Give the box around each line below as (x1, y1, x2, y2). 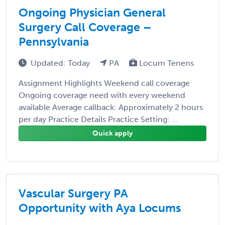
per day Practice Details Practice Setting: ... (19, 114, 178, 124)
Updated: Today (31, 58, 92, 68)
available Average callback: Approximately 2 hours (19, 102, 203, 112)
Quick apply (92, 129, 133, 138)
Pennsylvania (19, 34, 89, 49)
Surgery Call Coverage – (19, 20, 151, 34)
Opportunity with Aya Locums (19, 200, 181, 215)
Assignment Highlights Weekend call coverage (19, 78, 190, 88)
